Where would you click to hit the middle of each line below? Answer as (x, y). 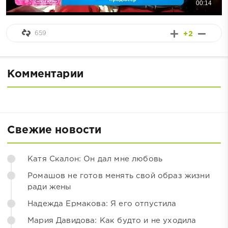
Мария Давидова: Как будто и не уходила (112, 220)
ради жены (49, 187)
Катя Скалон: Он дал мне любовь (95, 159)
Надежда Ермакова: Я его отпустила (102, 204)
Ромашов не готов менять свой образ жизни (119, 176)
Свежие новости (54, 130)
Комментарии (45, 74)
